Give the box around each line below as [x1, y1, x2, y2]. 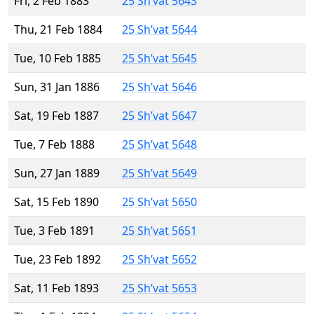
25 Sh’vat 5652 [122, 252, 197, 268]
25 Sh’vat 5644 [122, 22, 197, 38]
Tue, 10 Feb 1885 [14, 50, 101, 67]
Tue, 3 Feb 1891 [14, 223, 95, 239]
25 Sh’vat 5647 [122, 108, 197, 124]
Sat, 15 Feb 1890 [14, 194, 99, 210]
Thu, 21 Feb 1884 [14, 22, 102, 38]
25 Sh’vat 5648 [122, 137, 197, 153]
